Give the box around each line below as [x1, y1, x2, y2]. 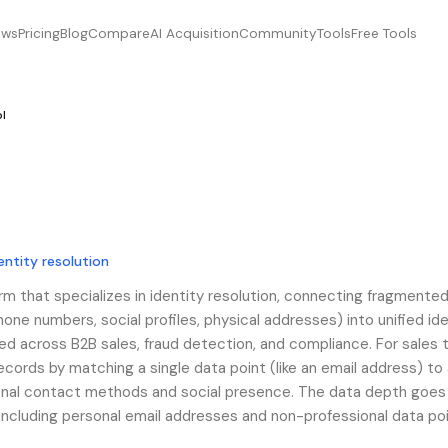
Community [238, 25, 317, 42]
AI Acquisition [149, 25, 239, 42]
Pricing [17, 25, 60, 42]
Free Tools [350, 25, 417, 42]
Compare [87, 25, 150, 42]
